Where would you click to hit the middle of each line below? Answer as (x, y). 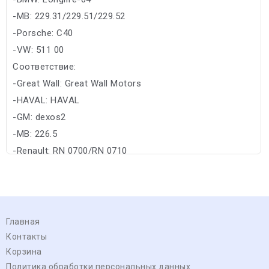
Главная (23, 221)
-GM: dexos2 (39, 117)
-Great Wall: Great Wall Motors (77, 83)
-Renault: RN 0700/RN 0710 (70, 150)
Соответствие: (44, 66)
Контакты (26, 236)
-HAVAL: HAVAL (46, 100)
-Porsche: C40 (43, 33)
